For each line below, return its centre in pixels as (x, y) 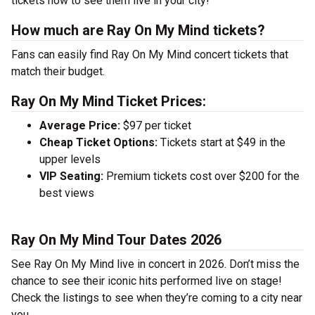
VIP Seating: (71, 176)
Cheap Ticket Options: (98, 142)
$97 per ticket (156, 126)
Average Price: (80, 126)
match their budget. (58, 71)
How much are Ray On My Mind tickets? (138, 30)
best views (67, 193)
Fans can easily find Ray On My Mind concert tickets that (150, 54)
